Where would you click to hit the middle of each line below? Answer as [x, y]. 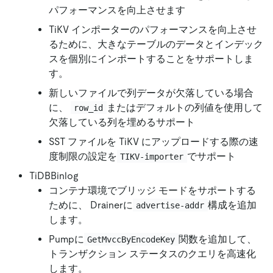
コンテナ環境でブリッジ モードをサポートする [152, 190]
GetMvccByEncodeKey [131, 239]
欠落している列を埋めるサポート [122, 122]
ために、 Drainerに [91, 205]
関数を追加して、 [217, 239]
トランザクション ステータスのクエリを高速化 [152, 253]
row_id [89, 108]
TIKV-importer [152, 156]
